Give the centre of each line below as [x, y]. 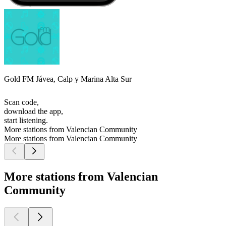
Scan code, [21, 102]
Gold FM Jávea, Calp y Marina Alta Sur [68, 79]
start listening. [26, 121]
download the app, [34, 111]
